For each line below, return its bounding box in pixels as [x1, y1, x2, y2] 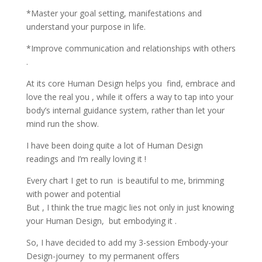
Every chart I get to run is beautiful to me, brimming [26, 174, 224, 186]
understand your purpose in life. [26, 20, 146, 32]
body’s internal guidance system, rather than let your [26, 104, 225, 116]
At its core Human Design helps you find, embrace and [26, 77, 235, 89]
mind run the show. [26, 118, 99, 129]
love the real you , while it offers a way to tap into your [26, 91, 233, 102]
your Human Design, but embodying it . [26, 215, 177, 226]
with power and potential [26, 188, 123, 199]
